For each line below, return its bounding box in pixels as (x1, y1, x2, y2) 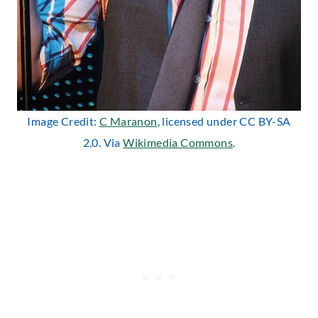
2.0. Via (82, 135, 124, 149)
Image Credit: (27, 114, 99, 128)
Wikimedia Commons (123, 135, 233, 149)
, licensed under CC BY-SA (157, 114, 291, 128)
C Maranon (99, 114, 158, 128)
